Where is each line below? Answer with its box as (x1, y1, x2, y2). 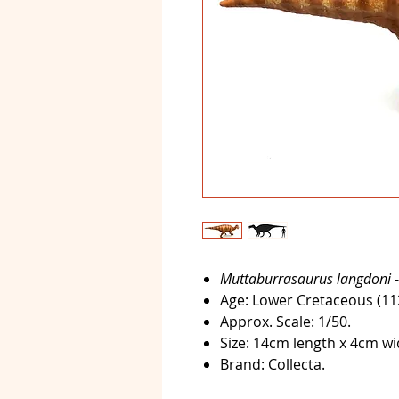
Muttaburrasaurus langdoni (220, 269, 391, 289)
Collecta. (265, 354, 325, 374)
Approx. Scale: (220, 312, 314, 331)
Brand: (220, 354, 265, 374)
